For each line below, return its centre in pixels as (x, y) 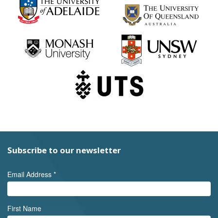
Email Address (30, 174)
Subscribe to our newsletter (64, 150)
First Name (24, 209)
